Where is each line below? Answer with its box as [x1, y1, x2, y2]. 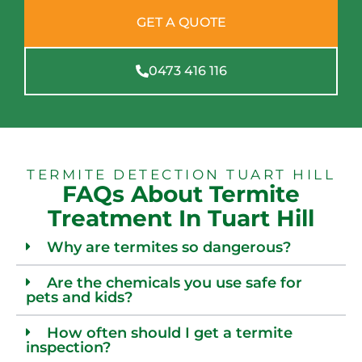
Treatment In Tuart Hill [48, 204, 314, 232]
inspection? [26, 338, 111, 356]
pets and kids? [26, 288, 133, 306]
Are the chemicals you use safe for [47, 273, 302, 292]
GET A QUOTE [136, 14, 226, 30]
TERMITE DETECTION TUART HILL [27, 166, 335, 183]
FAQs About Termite [62, 179, 300, 208]
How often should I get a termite [47, 323, 293, 342]
